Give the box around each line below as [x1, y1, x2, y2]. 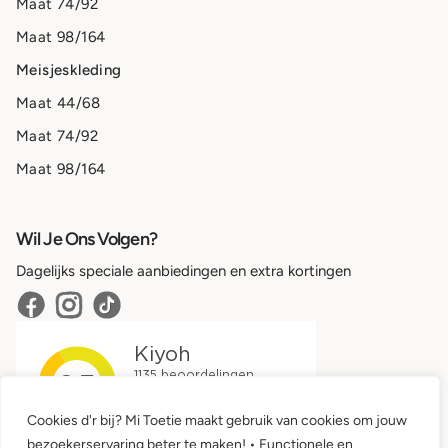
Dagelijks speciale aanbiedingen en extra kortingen [16, 262, 351, 281]
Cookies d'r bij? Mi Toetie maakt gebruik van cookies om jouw [27, 412, 407, 429]
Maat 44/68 [16, 94, 100, 113]
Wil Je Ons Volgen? [16, 228, 157, 251]
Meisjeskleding [16, 61, 122, 80]
